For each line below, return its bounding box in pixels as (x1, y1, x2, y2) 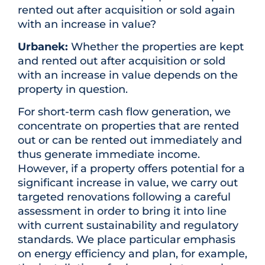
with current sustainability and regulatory (18, 219, 238, 232)
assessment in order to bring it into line (18, 205, 227, 218)
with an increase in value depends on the (18, 69, 238, 82)
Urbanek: (18, 40, 68, 54)
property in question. (18, 83, 128, 96)
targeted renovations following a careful (18, 190, 231, 204)
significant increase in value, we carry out (18, 176, 238, 190)
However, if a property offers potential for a (18, 162, 245, 176)
